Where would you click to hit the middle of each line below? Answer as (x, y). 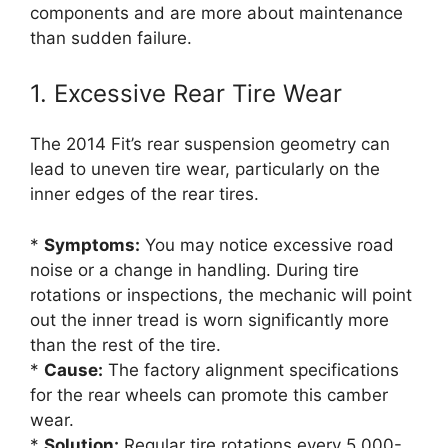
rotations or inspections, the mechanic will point (221, 294)
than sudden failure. (111, 37)
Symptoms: (92, 244)
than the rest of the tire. (125, 344)
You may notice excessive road (267, 244)
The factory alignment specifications (251, 369)
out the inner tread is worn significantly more (209, 319)
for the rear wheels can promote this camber (209, 394)
